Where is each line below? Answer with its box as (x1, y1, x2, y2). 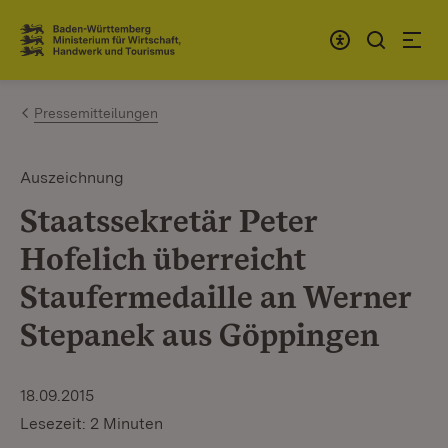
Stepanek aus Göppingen (20, 315, 379, 354)
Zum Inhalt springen (50, 21, 214, 42)
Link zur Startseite (20, 37, 167, 59)
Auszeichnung (20, 168, 124, 187)
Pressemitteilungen (34, 105, 158, 121)
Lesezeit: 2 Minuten (20, 414, 163, 433)
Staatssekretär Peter (20, 201, 317, 240)
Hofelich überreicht (20, 239, 306, 278)
